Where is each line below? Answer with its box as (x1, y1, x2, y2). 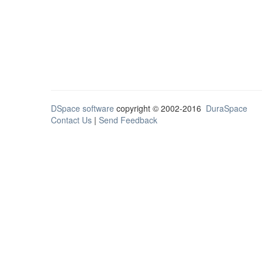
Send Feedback (99, 114, 157, 126)
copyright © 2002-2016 (114, 102, 206, 114)
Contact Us (51, 114, 92, 126)
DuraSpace (206, 102, 247, 114)
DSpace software (51, 102, 114, 114)
